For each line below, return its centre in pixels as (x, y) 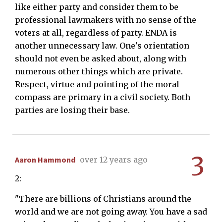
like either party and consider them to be (97, 7)
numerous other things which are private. (99, 71)
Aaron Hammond (45, 159)
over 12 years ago (114, 159)
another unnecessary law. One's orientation (102, 45)
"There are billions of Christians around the (103, 198)
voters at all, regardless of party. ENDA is (96, 32)
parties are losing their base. (72, 110)
